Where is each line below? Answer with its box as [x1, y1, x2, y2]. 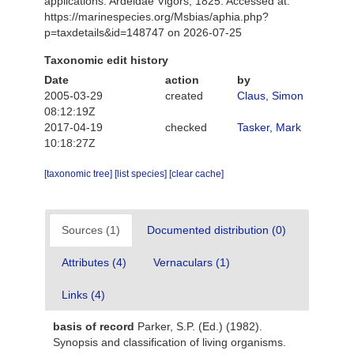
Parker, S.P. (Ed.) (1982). [137, 320, 262, 333]
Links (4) [62, 288, 105, 301]
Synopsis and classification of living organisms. [53, 336, 286, 348]
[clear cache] [169, 168, 224, 179]
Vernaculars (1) [153, 256, 230, 269]
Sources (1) [62, 224, 120, 236]
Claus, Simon [237, 89, 303, 102]
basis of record [53, 320, 134, 333]
